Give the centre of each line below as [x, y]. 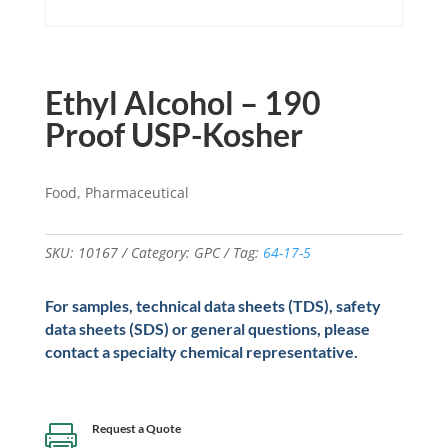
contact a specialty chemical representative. [201, 352]
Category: [162, 253]
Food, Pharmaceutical [116, 193]
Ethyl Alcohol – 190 [182, 103]
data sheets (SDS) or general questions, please [207, 329]
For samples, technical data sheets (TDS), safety [212, 306]
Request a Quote [136, 429]
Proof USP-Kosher [173, 135]
